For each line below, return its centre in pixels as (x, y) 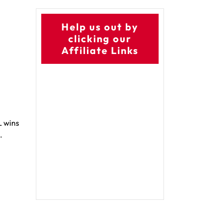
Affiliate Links (100, 50)
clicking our (100, 39)
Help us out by (100, 27)
